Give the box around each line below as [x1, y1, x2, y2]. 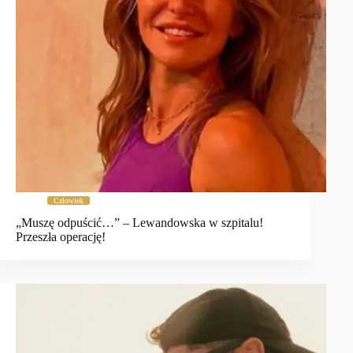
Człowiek [54, 195, 84, 205]
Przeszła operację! [16, 230, 106, 244]
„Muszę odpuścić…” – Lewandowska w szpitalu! [16, 216, 263, 230]
